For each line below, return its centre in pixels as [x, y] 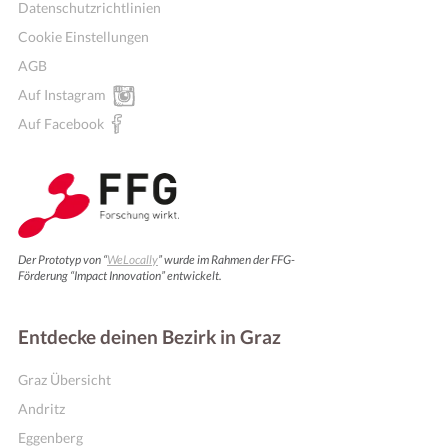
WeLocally [132, 259]
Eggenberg [50, 437]
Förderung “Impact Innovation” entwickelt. [120, 275]
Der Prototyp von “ [62, 259]
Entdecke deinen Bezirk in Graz [149, 337]
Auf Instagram [62, 94]
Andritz [41, 408]
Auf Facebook [61, 123]
